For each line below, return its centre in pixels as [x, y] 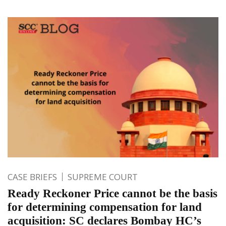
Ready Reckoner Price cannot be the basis [112, 194]
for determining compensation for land [105, 207]
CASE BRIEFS [32, 177]
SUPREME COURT [103, 177]
